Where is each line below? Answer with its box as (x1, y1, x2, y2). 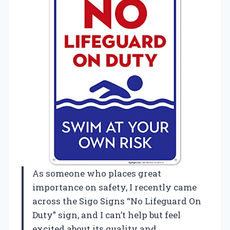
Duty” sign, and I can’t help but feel (32, 208, 181, 221)
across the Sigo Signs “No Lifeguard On (32, 195, 201, 207)
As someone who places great (32, 167, 161, 179)
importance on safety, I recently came (32, 181, 197, 193)
